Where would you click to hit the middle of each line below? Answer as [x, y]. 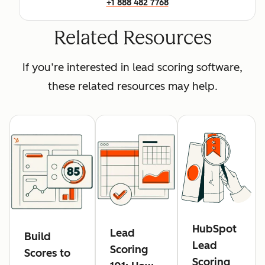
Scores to [47, 253]
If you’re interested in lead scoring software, [132, 68]
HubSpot [215, 229]
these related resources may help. [132, 87]
